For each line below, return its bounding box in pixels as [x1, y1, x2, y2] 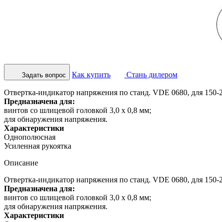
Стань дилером [124, 70, 177, 79]
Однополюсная [4, 132, 55, 141]
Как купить [72, 70, 111, 79]
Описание [4, 158, 38, 167]
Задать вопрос [22, 71, 66, 79]
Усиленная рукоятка [4, 141, 71, 150]
